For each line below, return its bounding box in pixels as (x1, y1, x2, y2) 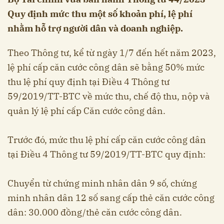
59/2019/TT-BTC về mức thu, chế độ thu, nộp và (7, 90, 210, 102)
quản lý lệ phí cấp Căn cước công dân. (7, 104, 165, 116)
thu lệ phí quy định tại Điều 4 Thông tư (7, 75, 169, 87)
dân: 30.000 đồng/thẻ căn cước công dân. (7, 206, 182, 218)
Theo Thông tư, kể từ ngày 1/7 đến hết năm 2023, (7, 46, 216, 58)
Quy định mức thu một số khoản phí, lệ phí (7, 7, 192, 19)
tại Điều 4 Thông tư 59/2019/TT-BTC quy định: (7, 148, 205, 160)
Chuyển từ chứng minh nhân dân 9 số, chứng (7, 177, 197, 189)
